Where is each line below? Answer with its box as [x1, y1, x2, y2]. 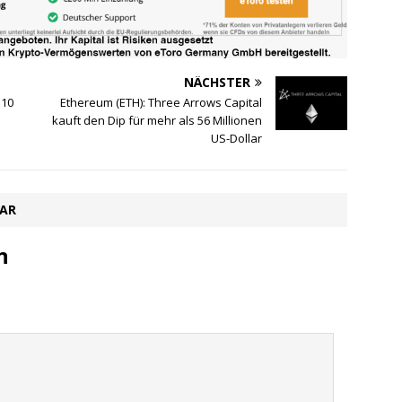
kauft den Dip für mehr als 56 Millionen [52, 111, 263, 128]
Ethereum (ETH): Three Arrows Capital [60, 93, 263, 110]
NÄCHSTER [184, 73, 251, 91]
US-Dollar [211, 129, 263, 146]
